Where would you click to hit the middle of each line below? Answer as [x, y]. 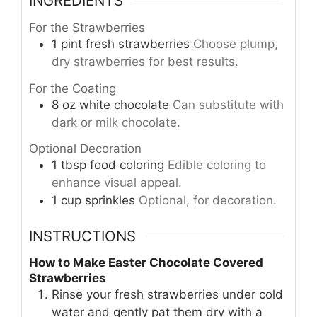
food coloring [127, 165]
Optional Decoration [85, 149]
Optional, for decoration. [208, 201]
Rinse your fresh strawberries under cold [167, 295]
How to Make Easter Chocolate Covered [146, 263]
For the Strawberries [87, 28]
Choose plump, [236, 44]
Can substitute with [228, 104]
